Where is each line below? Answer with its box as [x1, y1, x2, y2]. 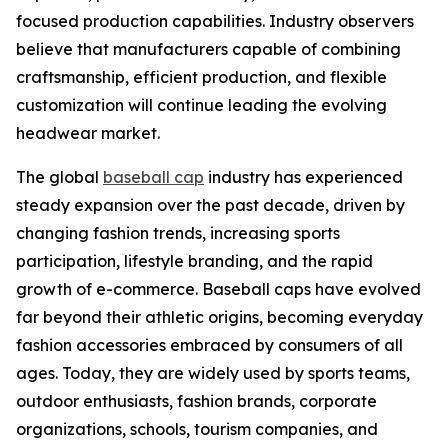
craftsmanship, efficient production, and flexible [16, 67, 387, 87]
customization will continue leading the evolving [16, 95, 387, 115]
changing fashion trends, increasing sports [16, 223, 340, 243]
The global [16, 167, 103, 187]
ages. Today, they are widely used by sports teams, [16, 363, 410, 383]
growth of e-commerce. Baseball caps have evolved [16, 279, 421, 299]
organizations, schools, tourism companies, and [16, 419, 378, 439]
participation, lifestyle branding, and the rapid [16, 251, 373, 271]
